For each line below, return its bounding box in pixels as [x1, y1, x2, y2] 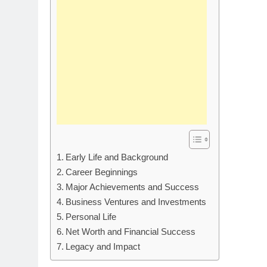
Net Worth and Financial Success [66, 226, 196, 237]
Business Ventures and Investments [66, 197, 207, 207]
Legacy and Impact [66, 241, 141, 252]
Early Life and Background [66, 152, 169, 162]
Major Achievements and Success [66, 182, 200, 192]
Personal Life [66, 212, 117, 222]
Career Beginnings [66, 167, 138, 177]
